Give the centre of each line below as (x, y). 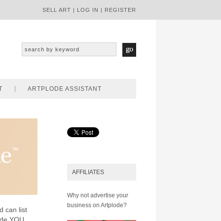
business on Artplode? (97, 205)
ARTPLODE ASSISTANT (65, 89)
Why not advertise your (98, 195)
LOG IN (88, 10)
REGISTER (120, 10)
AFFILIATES (88, 172)
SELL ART (57, 10)
